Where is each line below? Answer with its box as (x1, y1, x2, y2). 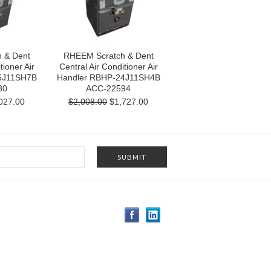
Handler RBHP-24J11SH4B (56, 73, 160, 82)
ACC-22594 (86, 83, 131, 93)
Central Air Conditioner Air (59, 62, 158, 71)
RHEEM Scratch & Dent (63, 51, 154, 60)
